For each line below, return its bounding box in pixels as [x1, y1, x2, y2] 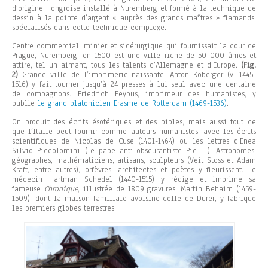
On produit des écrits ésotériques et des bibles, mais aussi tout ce [12, 117, 256, 128]
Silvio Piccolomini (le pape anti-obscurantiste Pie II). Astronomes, [12, 145, 256, 157]
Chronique [44, 184, 78, 195]
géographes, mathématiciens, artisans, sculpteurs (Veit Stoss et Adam [12, 155, 256, 166]
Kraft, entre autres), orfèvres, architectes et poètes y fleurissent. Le [12, 165, 256, 176]
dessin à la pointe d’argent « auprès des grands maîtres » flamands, [12, 13, 256, 24]
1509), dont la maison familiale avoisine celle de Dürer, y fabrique [12, 193, 256, 205]
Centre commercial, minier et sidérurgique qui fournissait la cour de [12, 41, 256, 52]
